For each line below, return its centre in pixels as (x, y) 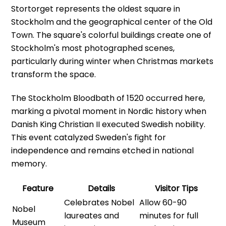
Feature (38, 188)
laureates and (92, 215)
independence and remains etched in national (103, 150)
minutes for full (169, 215)
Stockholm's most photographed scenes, (93, 48)
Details (101, 188)
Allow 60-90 (163, 202)
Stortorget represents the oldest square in (96, 9)
